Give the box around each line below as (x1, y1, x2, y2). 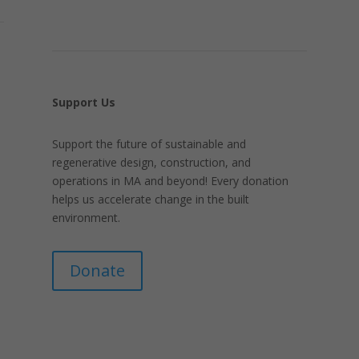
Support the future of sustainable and (51, 136, 246, 152)
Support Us (51, 94, 115, 110)
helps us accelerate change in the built (51, 192, 249, 208)
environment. (51, 210, 120, 226)
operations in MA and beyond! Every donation (51, 173, 288, 189)
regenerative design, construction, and (51, 155, 251, 171)
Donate (69, 259, 125, 281)
